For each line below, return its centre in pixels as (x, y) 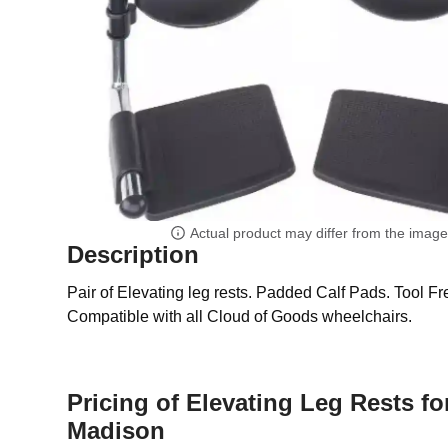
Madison (116, 430)
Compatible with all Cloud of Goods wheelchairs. (240, 316)
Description (133, 254)
